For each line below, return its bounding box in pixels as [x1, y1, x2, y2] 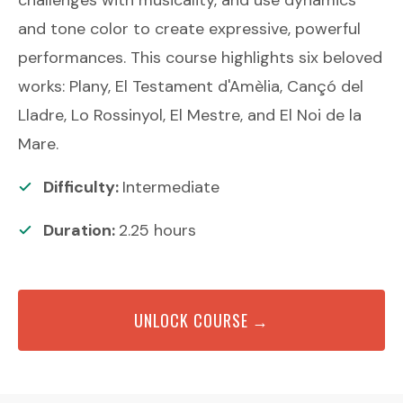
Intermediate [122, 175, 219, 198]
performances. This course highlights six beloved [18, 46, 382, 68]
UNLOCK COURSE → [133, 308, 270, 332]
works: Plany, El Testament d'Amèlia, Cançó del [18, 75, 363, 97]
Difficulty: [43, 175, 122, 198]
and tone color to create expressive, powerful [18, 17, 361, 40]
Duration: [43, 219, 119, 241]
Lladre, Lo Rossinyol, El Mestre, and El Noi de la [18, 103, 362, 126]
